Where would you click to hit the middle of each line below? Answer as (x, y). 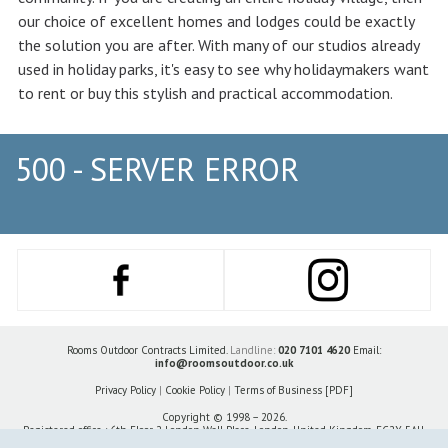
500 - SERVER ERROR (157, 169)
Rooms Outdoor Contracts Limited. (148, 350)
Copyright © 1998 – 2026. (224, 417)
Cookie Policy (195, 390)
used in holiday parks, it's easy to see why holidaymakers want (223, 69)
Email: (365, 350)
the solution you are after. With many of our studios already (218, 45)
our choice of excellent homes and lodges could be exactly (216, 21)
